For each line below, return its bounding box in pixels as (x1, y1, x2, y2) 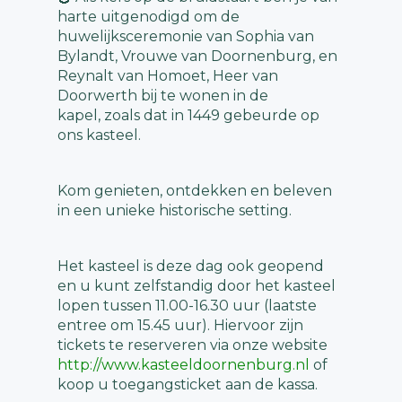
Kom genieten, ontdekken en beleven (57, 182, 332, 200)
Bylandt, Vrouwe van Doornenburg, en (57, 48, 337, 66)
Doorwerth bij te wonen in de (57, 87, 268, 105)
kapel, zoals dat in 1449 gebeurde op (57, 107, 319, 125)
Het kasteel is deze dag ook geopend (57, 258, 324, 275)
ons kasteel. (57, 127, 141, 144)
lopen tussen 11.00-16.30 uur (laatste (57, 297, 317, 315)
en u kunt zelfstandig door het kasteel (57, 277, 336, 295)
